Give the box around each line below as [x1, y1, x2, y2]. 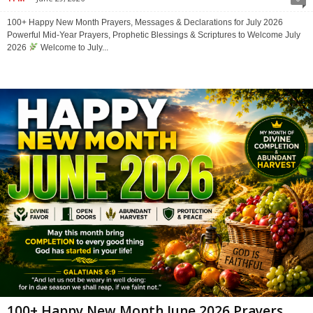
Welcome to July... [38, 42, 108, 52]
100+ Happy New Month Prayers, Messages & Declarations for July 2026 [7, 17, 283, 27]
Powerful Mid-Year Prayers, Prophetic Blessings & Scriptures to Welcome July [7, 29, 300, 40]
